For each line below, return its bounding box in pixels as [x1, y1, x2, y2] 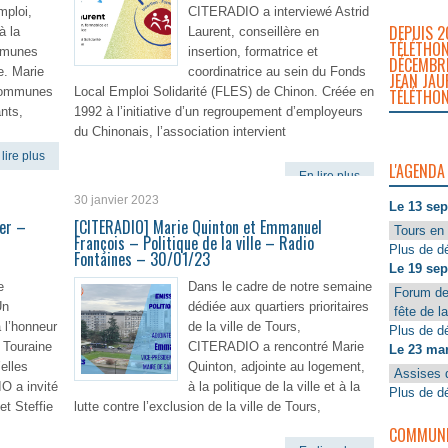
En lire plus [299, 169, 360, 183]
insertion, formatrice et [188, 44, 318, 59]
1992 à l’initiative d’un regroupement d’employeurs [74, 104, 363, 119]
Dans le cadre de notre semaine [188, 279, 372, 294]
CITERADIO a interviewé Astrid [188, 4, 369, 19]
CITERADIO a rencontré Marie [188, 339, 364, 354]
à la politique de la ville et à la [188, 379, 360, 394]
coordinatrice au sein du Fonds [188, 64, 366, 79]
